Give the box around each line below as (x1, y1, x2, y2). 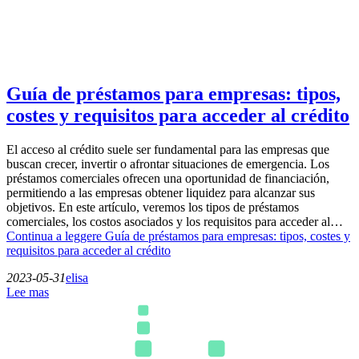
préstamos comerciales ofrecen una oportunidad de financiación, (6, 171, 329, 185)
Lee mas (6, 284, 49, 299)
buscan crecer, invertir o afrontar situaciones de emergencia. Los (6, 156, 329, 171)
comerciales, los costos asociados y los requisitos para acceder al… (6, 214, 343, 228)
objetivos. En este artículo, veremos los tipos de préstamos (6, 200, 299, 214)
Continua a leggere (6, 228, 105, 243)
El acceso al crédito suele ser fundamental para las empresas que (6, 142, 329, 156)
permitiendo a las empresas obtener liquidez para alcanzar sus (6, 185, 315, 200)
